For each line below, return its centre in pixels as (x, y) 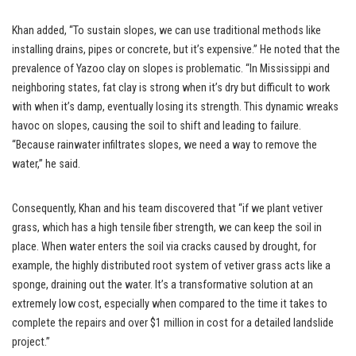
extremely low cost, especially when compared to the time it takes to (170, 304)
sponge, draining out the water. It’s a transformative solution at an (163, 284)
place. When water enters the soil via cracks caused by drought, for (164, 246)
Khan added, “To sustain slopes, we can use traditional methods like (166, 30)
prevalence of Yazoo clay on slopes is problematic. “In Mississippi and (171, 68)
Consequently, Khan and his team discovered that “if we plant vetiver (167, 208)
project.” (31, 342)
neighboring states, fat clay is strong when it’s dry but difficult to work (171, 87)
